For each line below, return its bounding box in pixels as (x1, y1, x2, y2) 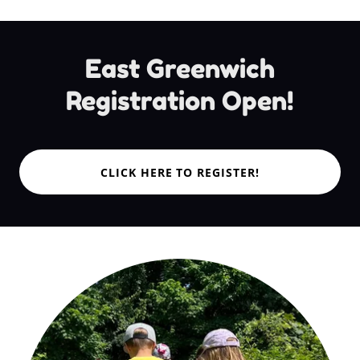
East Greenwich (85, 53, 275, 85)
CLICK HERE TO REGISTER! (100, 164, 260, 180)
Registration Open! (66, 85, 294, 117)
